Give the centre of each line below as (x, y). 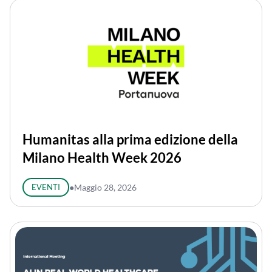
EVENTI (46, 187)
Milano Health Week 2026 (102, 158)
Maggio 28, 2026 (105, 188)
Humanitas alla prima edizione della (130, 140)
